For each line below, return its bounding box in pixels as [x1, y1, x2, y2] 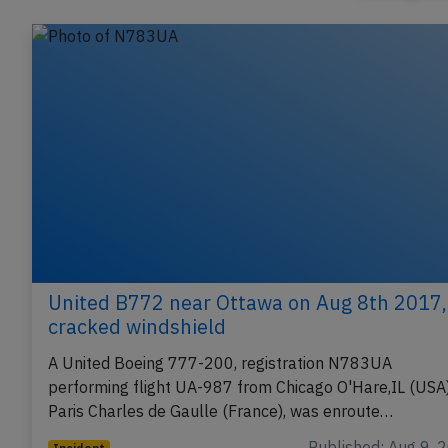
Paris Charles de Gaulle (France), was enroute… [48, 401, 393, 422]
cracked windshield [48, 313, 226, 341]
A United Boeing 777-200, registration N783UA [48, 353, 392, 374]
